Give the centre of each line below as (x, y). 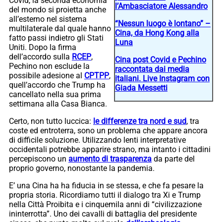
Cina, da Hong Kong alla (157, 33)
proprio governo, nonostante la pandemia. (82, 168)
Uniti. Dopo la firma (43, 47)
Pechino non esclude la (49, 66)
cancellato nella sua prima (55, 94)
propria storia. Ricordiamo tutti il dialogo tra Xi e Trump (105, 195)
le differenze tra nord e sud (140, 121)
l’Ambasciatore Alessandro (161, 6)
